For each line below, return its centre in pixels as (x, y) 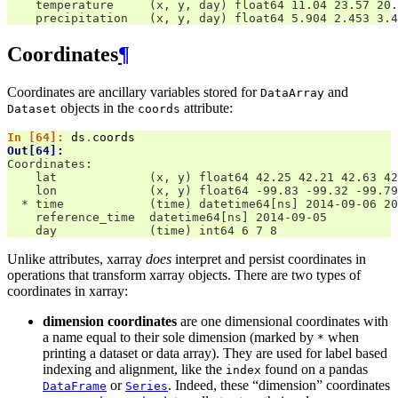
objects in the (97, 107)
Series (147, 386)
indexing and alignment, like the (134, 369)
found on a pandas (314, 369)
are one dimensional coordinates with (283, 321)
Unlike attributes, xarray (76, 259)
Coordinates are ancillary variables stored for (134, 92)
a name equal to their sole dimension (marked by (180, 337)
